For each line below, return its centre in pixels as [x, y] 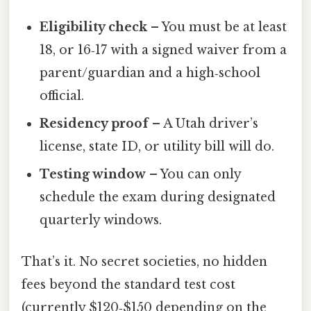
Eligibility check [94, 27]
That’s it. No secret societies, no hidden [144, 261]
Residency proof [94, 124]
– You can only [194, 175]
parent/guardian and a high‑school [150, 73]
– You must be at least [217, 27]
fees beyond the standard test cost [128, 284]
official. [62, 96]
